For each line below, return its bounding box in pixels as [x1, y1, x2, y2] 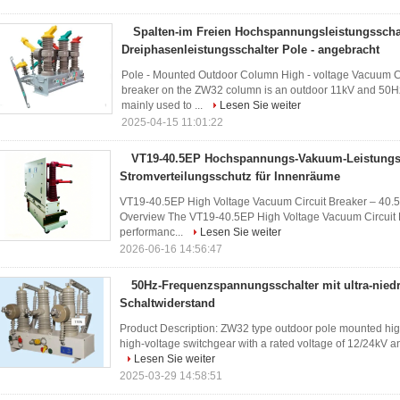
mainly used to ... [121, 99, 205, 112]
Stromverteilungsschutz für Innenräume [120, 170, 340, 183]
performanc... [120, 226, 186, 238]
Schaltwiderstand [120, 296, 215, 310]
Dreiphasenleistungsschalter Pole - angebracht [121, 43, 379, 56]
